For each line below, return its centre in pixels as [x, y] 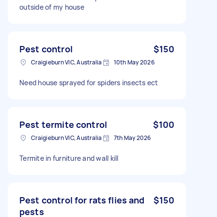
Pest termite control [63, 124]
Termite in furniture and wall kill [69, 158]
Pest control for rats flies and [82, 200]
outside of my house [52, 7]
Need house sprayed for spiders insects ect [89, 82]
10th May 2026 [134, 62]
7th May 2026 [132, 138]
